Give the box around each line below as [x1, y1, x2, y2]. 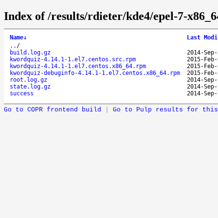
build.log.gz [10, 49, 51, 56]
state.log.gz [10, 83, 51, 90]
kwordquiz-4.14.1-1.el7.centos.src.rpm [10, 55, 136, 63]
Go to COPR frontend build [4, 106, 101, 113]
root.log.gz [10, 76, 47, 83]
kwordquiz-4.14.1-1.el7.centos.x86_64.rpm [10, 62, 146, 70]
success [10, 90, 34, 97]
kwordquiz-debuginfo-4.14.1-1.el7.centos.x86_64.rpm [10, 69, 180, 76]
